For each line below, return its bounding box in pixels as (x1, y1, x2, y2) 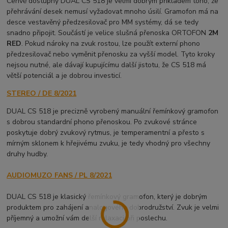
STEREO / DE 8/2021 (7, 89, 77, 99)
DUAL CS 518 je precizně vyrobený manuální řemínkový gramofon (7, 106, 219, 117)
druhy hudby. (7, 149, 48, 159)
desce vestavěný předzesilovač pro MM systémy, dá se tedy (7, 17, 199, 27)
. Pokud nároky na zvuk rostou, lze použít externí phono (21, 39, 201, 49)
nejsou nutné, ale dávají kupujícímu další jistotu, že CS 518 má (7, 60, 207, 70)
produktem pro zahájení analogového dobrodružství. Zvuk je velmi (7, 203, 219, 213)
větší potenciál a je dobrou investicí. (7, 71, 122, 81)
